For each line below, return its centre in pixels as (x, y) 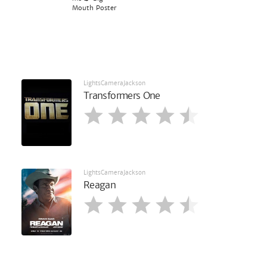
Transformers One (122, 95)
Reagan (100, 185)
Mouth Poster (94, 7)
